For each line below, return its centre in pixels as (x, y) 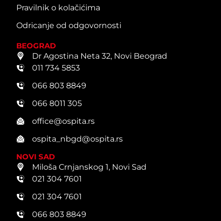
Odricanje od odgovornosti (69, 25)
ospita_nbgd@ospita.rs (77, 139)
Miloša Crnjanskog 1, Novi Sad (89, 167)
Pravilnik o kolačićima (58, 7)
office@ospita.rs (63, 121)
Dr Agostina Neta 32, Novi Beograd (99, 56)
